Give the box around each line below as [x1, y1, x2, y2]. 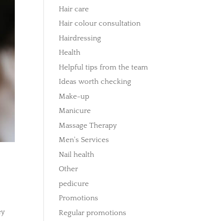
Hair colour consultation [59, 19, 141, 28]
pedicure [59, 179, 89, 188]
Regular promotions [59, 208, 127, 217]
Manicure [59, 107, 91, 115]
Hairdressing [59, 34, 102, 42]
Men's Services [59, 136, 110, 144]
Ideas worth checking [59, 77, 132, 86]
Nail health [59, 150, 95, 159]
